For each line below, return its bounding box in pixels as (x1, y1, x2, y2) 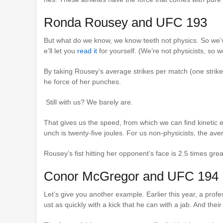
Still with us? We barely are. (44, 98, 133, 107)
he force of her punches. (44, 78, 121, 86)
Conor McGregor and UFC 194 (44, 169, 219, 184)
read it (77, 47, 97, 55)
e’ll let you (44, 47, 77, 55)
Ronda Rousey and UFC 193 (44, 15, 207, 30)
